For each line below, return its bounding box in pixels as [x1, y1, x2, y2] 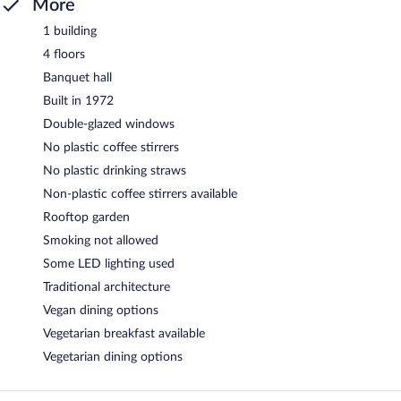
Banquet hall [43, 71, 112, 84]
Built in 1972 [43, 94, 114, 107]
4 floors [43, 47, 85, 61]
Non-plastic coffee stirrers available [43, 187, 237, 200]
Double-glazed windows [43, 117, 175, 131]
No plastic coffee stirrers [43, 141, 179, 154]
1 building [43, 24, 97, 38]
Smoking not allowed [43, 234, 158, 247]
